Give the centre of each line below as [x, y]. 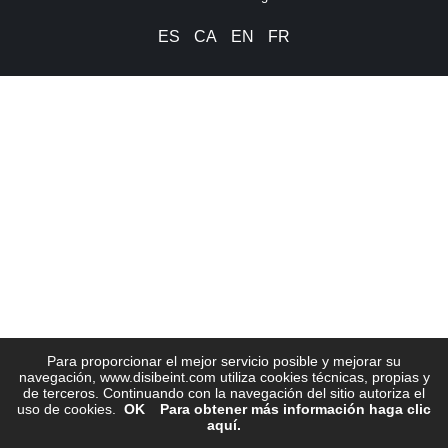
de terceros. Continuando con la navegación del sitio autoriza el [224, 393]
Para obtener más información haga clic [295, 409]
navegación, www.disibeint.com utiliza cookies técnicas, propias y [224, 377]
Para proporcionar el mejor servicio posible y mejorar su [224, 361]
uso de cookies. [66, 409]
